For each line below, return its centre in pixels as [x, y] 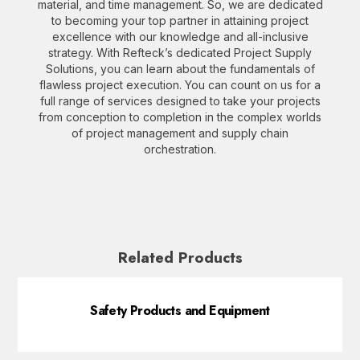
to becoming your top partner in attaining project [180, 20]
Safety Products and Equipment [180, 311]
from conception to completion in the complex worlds [180, 117]
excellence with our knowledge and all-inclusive [180, 37]
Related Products [180, 258]
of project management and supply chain [180, 133]
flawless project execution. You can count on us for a [180, 85]
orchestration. [180, 149]
